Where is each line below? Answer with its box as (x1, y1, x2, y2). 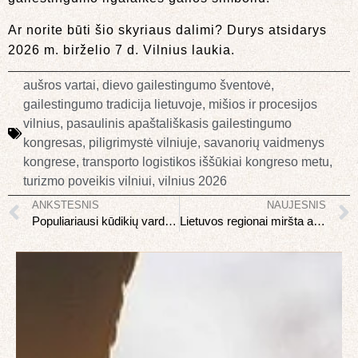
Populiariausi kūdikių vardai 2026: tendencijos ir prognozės (165, 214, 177, 229)
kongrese (23, 155, 76, 169)
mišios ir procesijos (209, 97, 317, 112)
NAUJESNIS (267, 199, 326, 212)
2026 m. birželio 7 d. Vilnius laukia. (8, 42, 235, 57)
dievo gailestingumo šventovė (102, 78, 271, 93)
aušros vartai (23, 78, 96, 93)
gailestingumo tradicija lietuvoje (23, 97, 202, 112)
